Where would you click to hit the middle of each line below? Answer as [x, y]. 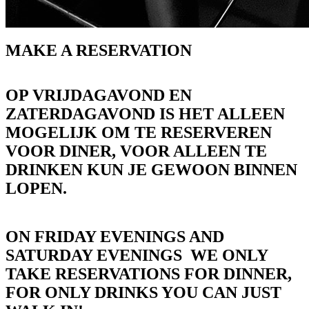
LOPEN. [38, 188]
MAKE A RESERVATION [99, 50]
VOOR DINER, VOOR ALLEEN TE [136, 151]
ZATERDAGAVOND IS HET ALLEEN [145, 113]
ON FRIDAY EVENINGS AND [115, 236]
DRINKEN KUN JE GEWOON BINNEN [151, 169]
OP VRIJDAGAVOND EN [99, 95]
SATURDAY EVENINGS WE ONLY [137, 255]
